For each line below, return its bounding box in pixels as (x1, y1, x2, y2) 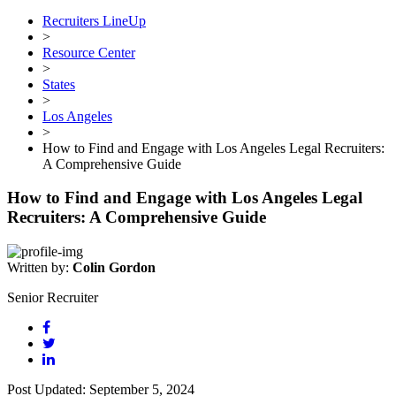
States (42, 76, 75, 92)
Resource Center (42, 44, 135, 60)
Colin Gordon (72, 260, 156, 276)
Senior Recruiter (7, 290, 98, 306)
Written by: (7, 260, 72, 276)
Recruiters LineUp (42, 12, 146, 28)
